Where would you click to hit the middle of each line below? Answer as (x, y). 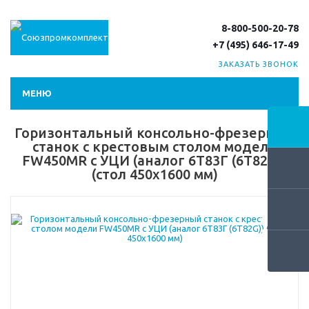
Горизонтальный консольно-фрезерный (154, 133)
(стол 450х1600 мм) (154, 174)
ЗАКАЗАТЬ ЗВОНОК (259, 64)
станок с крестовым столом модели (154, 147)
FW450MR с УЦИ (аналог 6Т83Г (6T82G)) (154, 160)
